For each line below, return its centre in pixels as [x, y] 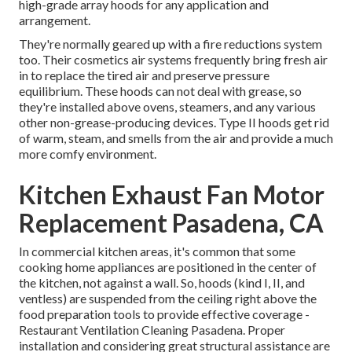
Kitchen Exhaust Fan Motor [172, 195]
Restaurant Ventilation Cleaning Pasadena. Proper [152, 330]
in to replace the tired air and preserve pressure [144, 75]
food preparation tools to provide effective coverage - [164, 314]
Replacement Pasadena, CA [171, 223]
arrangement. [55, 20]
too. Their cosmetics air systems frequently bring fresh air [173, 60]
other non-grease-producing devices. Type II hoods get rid [174, 123]
